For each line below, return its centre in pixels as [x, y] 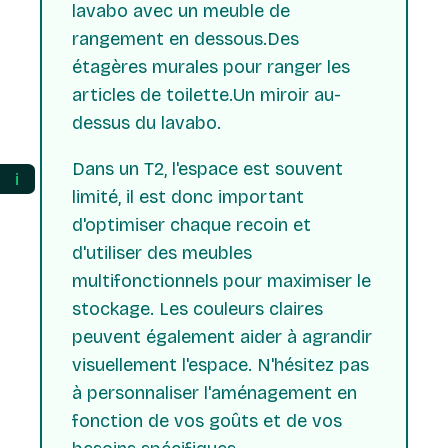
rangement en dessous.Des [185, 39]
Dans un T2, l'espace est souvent [207, 169]
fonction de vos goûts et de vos [207, 421]
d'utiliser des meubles [162, 253]
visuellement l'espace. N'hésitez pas [220, 365]
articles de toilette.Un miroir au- [206, 95]
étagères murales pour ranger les [211, 67]
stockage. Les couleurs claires [197, 309]
